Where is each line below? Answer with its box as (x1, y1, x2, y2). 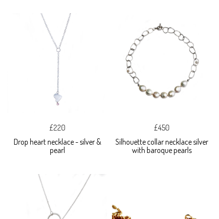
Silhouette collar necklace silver (115, 136, 208, 147)
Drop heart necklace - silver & (13, 136, 101, 147)
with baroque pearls (132, 145, 192, 155)
